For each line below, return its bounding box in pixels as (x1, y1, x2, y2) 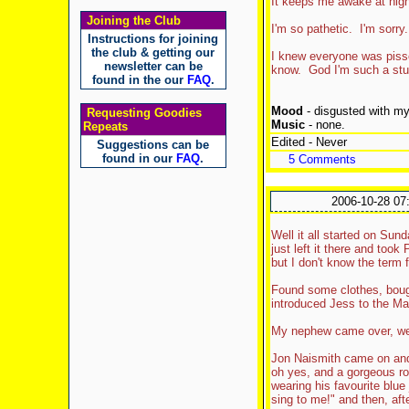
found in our (102, 152, 176, 165)
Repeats (82, 120, 128, 133)
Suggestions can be (97, 138, 209, 152)
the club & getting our (91, 46, 215, 59)
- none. (304, 118, 345, 131)
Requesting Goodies (82, 106, 202, 120)
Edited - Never (270, 135, 347, 149)
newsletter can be (103, 59, 203, 73)
